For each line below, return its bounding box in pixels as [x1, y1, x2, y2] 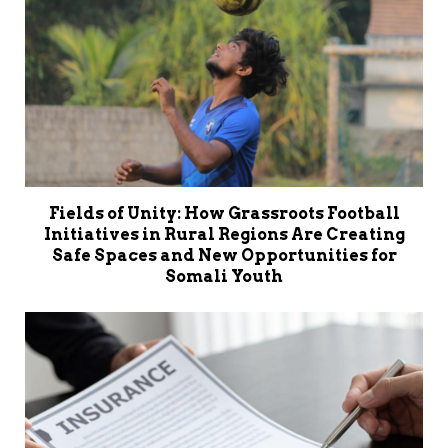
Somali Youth [165, 266, 283, 286]
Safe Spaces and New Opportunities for [51, 245, 397, 265]
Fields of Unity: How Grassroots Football [48, 203, 400, 223]
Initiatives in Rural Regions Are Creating [43, 224, 405, 244]
